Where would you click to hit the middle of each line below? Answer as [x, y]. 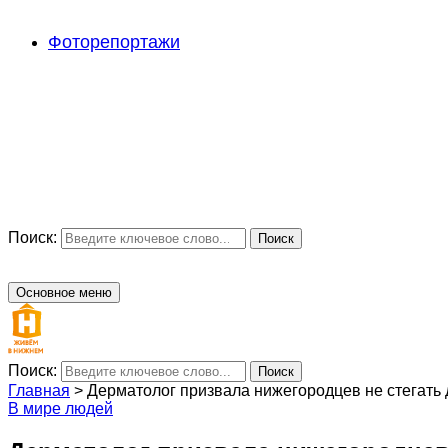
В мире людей [60, 408]
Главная [39, 390]
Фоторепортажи [114, 42]
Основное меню [64, 292]
